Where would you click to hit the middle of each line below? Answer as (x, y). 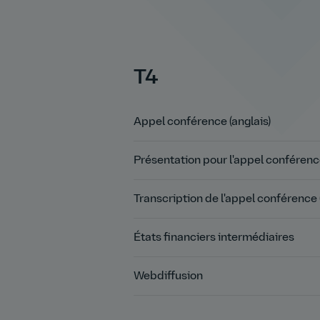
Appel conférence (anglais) (202, 122)
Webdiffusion (168, 276)
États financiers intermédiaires (214, 237)
